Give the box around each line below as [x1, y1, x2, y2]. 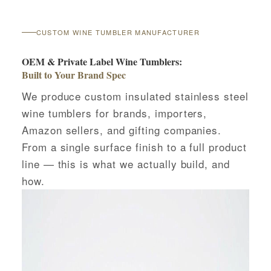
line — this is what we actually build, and [21, 155, 230, 171]
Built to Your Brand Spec [21, 68, 126, 82]
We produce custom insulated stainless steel [21, 88, 249, 103]
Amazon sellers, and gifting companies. [21, 122, 222, 137]
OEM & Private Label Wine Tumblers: [21, 54, 182, 69]
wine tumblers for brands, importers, [21, 105, 207, 120]
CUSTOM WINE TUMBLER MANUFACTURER [36, 27, 200, 38]
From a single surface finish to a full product [21, 139, 247, 154]
